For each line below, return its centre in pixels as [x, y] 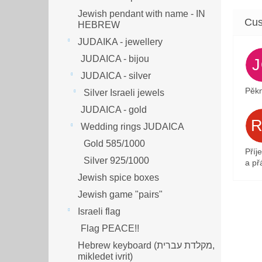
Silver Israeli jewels [124, 92]
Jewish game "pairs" [120, 194]
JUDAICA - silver [116, 75]
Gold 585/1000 [114, 143]
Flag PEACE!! [110, 228]
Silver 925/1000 [116, 160]
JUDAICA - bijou [115, 58]
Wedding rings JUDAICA [132, 126]
